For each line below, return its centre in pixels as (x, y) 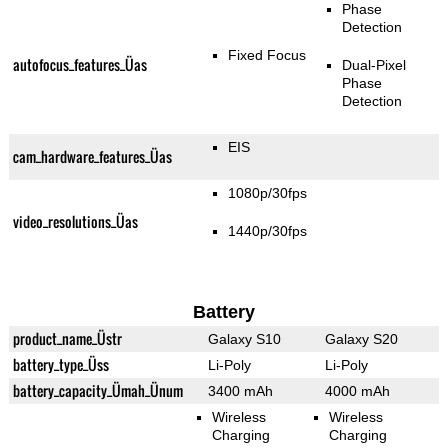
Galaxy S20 (361, 339)
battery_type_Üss (60, 365)
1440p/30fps (268, 231)
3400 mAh (240, 391)
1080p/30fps (268, 193)
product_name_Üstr (67, 339)
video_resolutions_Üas (75, 222)
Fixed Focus (267, 55)
